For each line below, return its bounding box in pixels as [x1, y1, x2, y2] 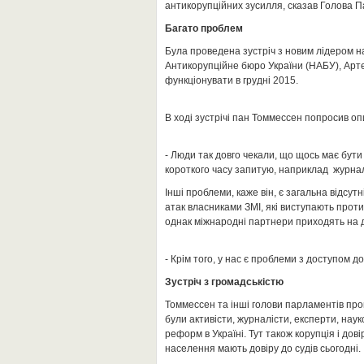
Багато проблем [165, 23, 243, 34]
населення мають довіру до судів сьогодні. [165, 343, 361, 354]
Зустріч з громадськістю [165, 276, 284, 288]
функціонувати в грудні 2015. [165, 75, 298, 86]
